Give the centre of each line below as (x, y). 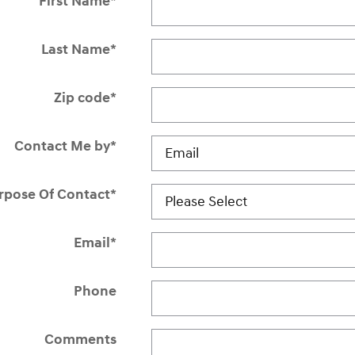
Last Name (75, 49)
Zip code (82, 97)
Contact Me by (62, 146)
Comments (80, 339)
